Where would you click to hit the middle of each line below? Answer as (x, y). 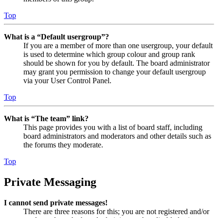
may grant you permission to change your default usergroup (115, 72)
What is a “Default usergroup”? (56, 37)
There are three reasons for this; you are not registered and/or (116, 212)
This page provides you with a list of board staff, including (113, 127)
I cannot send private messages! (56, 203)
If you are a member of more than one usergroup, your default (118, 46)
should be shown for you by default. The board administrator (117, 63)
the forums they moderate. (63, 145)
